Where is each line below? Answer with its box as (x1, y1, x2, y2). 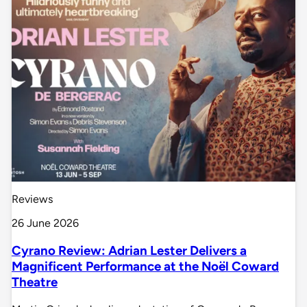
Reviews (12, 193, 53, 206)
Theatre (12, 274, 58, 291)
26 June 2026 (12, 217, 79, 230)
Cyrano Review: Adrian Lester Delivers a (12, 243, 247, 259)
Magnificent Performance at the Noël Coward (12, 258, 279, 275)
